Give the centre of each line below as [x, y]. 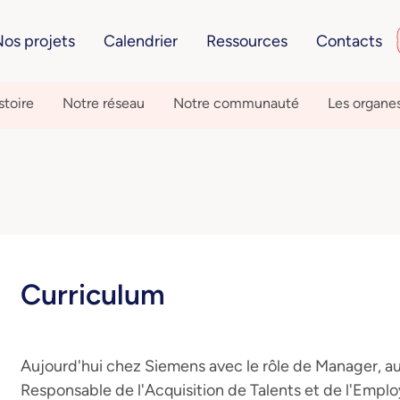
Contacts [349, 41]
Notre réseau [104, 103]
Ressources [246, 41]
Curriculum [93, 295]
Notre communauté [236, 103]
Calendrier [140, 41]
